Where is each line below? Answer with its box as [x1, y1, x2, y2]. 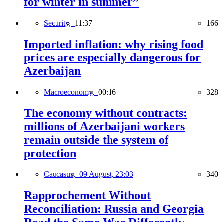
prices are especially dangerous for [24, 51, 201, 64]
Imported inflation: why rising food [24, 38, 203, 51]
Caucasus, [44, 169, 79, 178]
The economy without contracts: [24, 106, 187, 119]
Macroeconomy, [44, 87, 98, 96]
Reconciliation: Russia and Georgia [24, 202, 204, 215]
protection [24, 146, 76, 160]
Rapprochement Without [24, 188, 151, 202]
